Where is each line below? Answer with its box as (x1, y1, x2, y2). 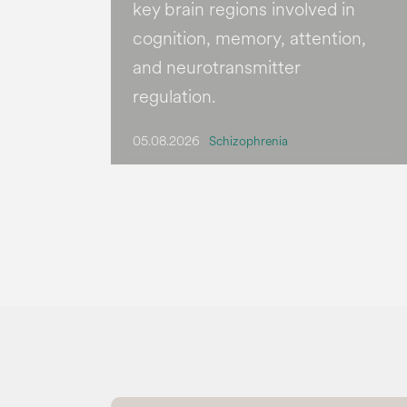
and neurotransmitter (133, 55, 301, 82)
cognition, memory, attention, (133, 25, 366, 53)
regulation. (133, 84, 216, 111)
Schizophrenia (209, 133, 288, 151)
